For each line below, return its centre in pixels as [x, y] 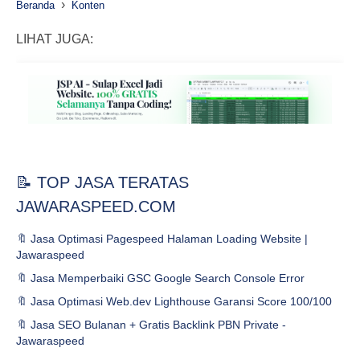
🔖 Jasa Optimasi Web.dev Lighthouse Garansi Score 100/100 [174, 302]
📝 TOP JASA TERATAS [102, 183]
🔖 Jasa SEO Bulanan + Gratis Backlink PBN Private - [151, 325]
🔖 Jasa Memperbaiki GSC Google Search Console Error [160, 278]
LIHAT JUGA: [55, 39]
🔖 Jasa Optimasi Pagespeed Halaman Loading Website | [162, 239]
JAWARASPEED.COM [96, 207]
